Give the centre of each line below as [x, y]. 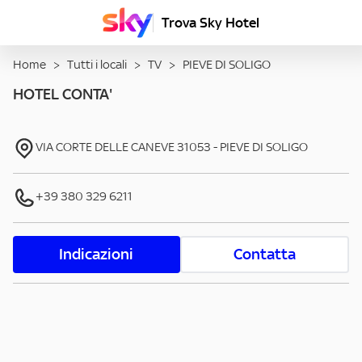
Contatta [264, 255]
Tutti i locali [97, 65]
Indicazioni [97, 255]
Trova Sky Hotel [210, 23]
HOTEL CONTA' [63, 95]
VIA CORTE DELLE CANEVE [105, 147]
